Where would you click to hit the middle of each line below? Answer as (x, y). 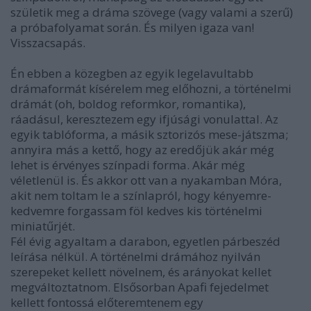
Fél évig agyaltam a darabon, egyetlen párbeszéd (145, 241)
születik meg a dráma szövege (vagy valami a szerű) (152, 12)
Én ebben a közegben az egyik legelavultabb (132, 73)
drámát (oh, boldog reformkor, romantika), (128, 104)
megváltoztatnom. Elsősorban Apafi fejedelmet (140, 287)
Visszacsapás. (48, 43)
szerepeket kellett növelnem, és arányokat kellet (141, 272)
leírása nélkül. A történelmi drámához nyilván (135, 257)
